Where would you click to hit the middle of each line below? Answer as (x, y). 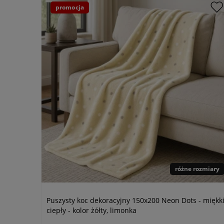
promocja (70, 7)
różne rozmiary (197, 169)
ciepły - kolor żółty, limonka (91, 210)
